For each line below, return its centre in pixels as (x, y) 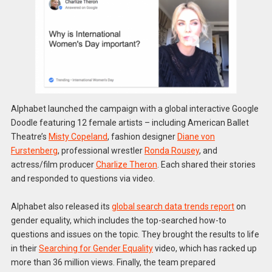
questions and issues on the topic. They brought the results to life (135, 235)
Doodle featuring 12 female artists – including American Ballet (130, 122)
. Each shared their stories (206, 164)
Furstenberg (34, 150)
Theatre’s (29, 136)
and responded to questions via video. (83, 178)
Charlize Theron (126, 164)
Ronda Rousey (172, 150)
